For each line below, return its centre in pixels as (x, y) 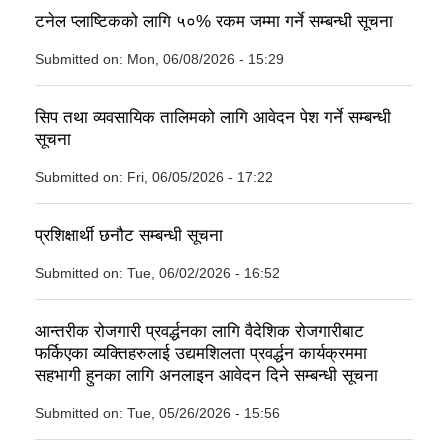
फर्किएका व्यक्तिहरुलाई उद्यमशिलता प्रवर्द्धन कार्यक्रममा (201, 353)
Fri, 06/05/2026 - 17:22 (200, 176)
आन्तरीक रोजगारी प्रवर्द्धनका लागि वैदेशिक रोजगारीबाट (199, 331)
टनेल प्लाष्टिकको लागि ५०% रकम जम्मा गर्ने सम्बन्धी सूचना (214, 21)
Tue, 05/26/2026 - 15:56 (203, 412)
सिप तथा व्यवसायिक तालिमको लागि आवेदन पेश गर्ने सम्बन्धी (213, 117)
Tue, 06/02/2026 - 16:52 (203, 272)
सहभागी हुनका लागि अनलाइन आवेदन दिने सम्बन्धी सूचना (206, 375)
